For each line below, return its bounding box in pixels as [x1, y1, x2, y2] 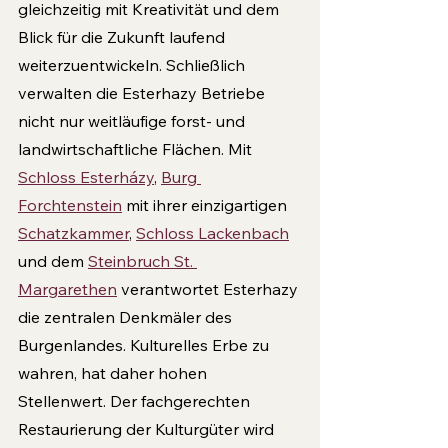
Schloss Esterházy [18, 167, 154, 188]
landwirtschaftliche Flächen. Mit [18, 139, 256, 160]
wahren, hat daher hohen [18, 363, 211, 384]
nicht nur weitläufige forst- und [18, 111, 249, 132]
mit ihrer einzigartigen [122, 195, 291, 216]
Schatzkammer [18, 223, 129, 244]
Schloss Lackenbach [136, 223, 289, 244]
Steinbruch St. [88, 251, 197, 272]
